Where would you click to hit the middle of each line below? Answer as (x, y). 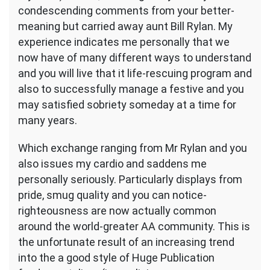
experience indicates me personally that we (124, 42)
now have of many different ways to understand (135, 58)
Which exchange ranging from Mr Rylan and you (133, 148)
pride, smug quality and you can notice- (112, 195)
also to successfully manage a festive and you (131, 89)
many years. (48, 121)
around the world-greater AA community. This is (134, 227)
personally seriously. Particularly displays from (130, 180)
